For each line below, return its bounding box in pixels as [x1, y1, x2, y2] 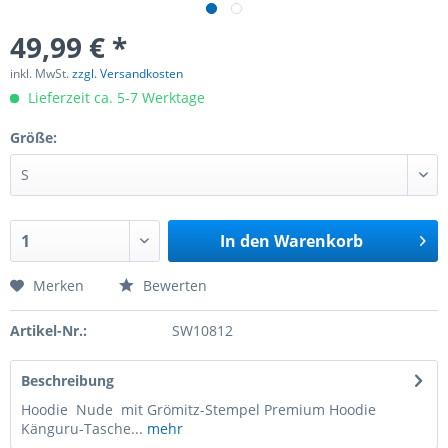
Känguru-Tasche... [21, 419, 143, 438]
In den [219, 230, 270, 252]
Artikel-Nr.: [10, 321, 87, 340]
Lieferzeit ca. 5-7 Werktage [24, 88, 205, 107]
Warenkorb [273, 230, 363, 252]
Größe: [10, 128, 57, 147]
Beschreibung [21, 371, 114, 390]
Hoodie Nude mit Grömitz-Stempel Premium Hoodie [21, 400, 376, 419]
